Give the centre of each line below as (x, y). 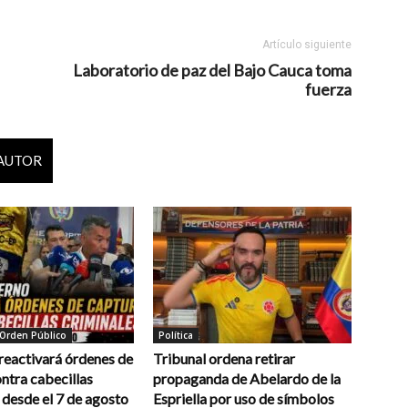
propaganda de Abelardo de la (247, 378)
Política (176, 335)
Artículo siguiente (307, 45)
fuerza (328, 89)
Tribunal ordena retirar (224, 358)
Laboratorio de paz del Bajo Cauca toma (212, 70)
